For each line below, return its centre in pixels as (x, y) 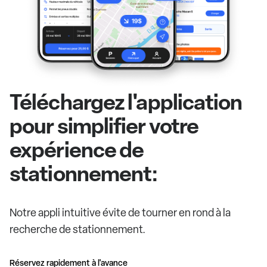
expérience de (77, 149)
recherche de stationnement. (77, 229)
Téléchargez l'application (126, 101)
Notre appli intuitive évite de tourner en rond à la (120, 212)
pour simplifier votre (104, 125)
